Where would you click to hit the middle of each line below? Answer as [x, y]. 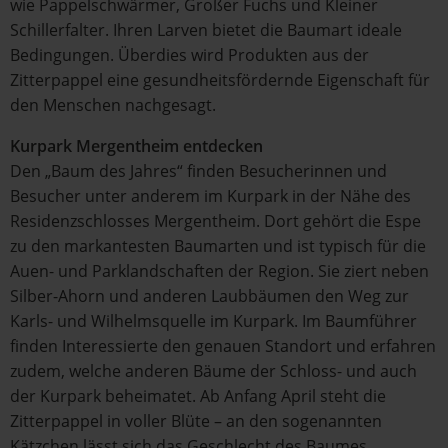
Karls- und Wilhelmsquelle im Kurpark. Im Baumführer [213, 321]
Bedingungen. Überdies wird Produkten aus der [189, 55]
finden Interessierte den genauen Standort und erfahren [223, 346]
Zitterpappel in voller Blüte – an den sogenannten [196, 421]
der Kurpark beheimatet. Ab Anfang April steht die [198, 396]
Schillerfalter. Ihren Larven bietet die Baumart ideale [206, 30]
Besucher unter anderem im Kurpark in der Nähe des [210, 196]
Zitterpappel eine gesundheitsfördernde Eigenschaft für [220, 80]
